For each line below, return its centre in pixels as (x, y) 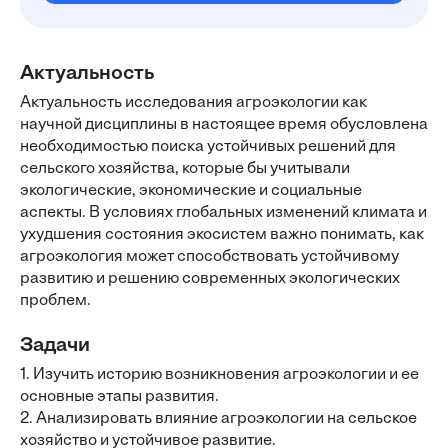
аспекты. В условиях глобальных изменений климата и (223, 213)
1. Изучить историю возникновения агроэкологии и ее (219, 375)
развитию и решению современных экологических (210, 279)
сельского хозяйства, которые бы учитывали (185, 169)
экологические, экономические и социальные (191, 191)
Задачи (55, 346)
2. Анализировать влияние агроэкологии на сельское (218, 419)
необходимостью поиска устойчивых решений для (208, 147)
